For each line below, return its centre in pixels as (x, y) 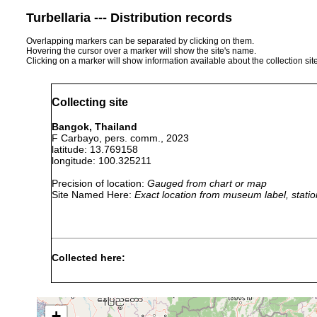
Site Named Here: (93, 194)
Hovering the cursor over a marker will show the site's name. (141, 51)
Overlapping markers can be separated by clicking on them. (140, 41)
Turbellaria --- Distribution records (129, 17)
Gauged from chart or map (207, 183)
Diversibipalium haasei (117, 288)
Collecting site (90, 102)
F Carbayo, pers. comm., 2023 (120, 138)
